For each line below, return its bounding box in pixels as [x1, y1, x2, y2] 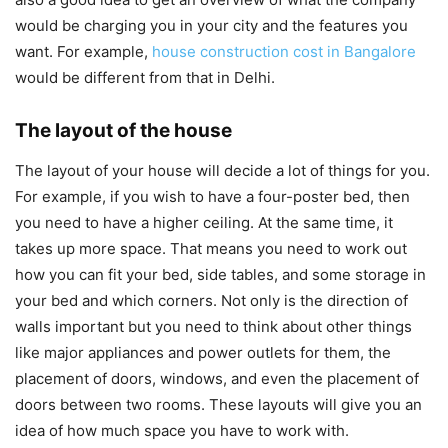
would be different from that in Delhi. [15, 67, 275, 87]
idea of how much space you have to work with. [15, 420, 349, 440]
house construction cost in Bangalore [152, 41, 416, 61]
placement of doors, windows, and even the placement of [15, 368, 419, 388]
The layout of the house [15, 118, 232, 142]
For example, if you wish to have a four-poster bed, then [15, 186, 410, 206]
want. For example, [15, 41, 152, 61]
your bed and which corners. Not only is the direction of [15, 290, 408, 310]
